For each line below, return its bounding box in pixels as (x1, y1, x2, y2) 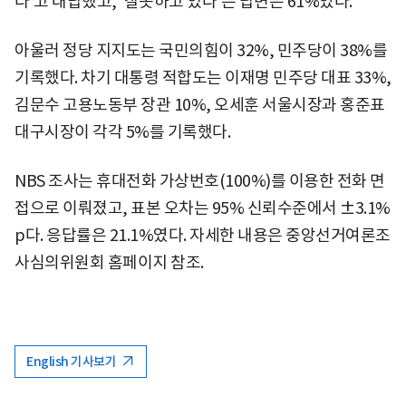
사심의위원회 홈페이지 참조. (14, 251, 204, 273)
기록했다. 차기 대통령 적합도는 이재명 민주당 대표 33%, (14, 66, 391, 88)
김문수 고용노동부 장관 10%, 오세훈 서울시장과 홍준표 (14, 93, 385, 115)
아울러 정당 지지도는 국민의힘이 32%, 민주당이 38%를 (14, 39, 387, 61)
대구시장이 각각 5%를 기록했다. (14, 121, 230, 142)
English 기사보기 (26, 353, 119, 370)
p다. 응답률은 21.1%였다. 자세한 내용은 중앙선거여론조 (14, 224, 391, 246)
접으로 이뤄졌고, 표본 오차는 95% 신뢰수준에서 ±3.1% (14, 197, 391, 218)
